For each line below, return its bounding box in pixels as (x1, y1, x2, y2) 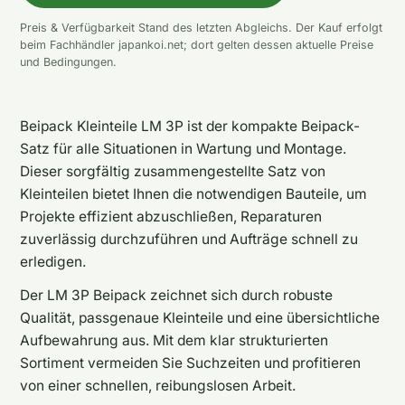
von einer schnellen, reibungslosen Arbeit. (20, 376, 296, 394)
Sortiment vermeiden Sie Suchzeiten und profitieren (20, 353, 361, 372)
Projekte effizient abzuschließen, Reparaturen (20, 207, 322, 225)
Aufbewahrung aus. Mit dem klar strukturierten (20, 331, 328, 349)
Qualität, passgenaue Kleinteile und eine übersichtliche (20, 308, 380, 326)
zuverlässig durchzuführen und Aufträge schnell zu (20, 230, 358, 248)
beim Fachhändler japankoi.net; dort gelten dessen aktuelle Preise (20, 38, 373, 52)
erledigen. (20, 252, 86, 270)
